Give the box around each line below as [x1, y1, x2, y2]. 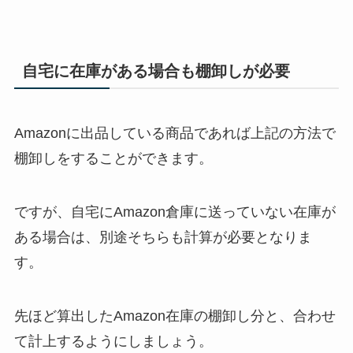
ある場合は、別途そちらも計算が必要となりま [13, 229, 312, 245]
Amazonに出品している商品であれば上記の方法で [13, 124, 336, 141]
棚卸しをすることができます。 [13, 150, 213, 166]
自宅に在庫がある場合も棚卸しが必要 [21, 61, 290, 80]
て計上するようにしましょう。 [13, 333, 213, 349]
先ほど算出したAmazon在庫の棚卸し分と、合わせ [13, 307, 336, 324]
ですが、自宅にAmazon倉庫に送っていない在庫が [13, 203, 336, 220]
